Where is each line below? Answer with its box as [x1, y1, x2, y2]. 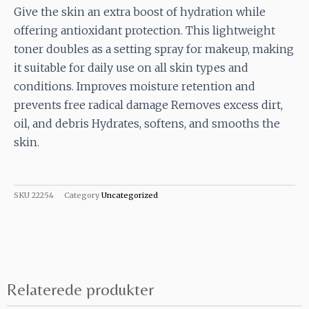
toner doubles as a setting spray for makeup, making [14, 42, 294, 57]
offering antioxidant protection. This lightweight [14, 23, 275, 38]
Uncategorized [101, 190, 158, 200]
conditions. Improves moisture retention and [14, 79, 255, 94]
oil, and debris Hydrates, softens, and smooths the [14, 117, 280, 131]
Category [64, 190, 99, 200]
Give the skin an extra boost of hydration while [14, 5, 266, 19]
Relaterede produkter [7, 280, 154, 299]
